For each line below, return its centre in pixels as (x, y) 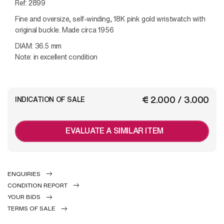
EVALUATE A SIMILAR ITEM (114, 130)
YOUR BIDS (24, 197)
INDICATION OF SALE (50, 99)
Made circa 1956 (88, 30)
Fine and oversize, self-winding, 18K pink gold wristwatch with (110, 19)
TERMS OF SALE (31, 208)
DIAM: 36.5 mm (38, 46)
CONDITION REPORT (37, 185)
